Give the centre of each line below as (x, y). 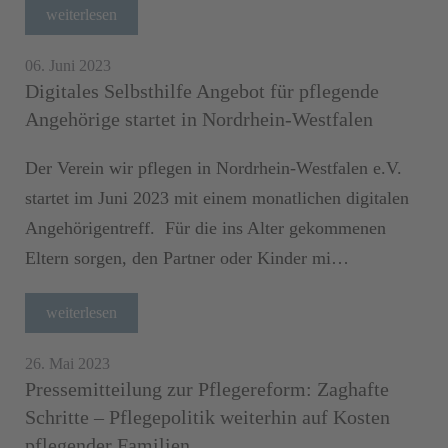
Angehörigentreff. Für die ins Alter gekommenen (205, 227)
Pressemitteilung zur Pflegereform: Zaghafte (207, 388)
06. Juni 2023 (68, 65)
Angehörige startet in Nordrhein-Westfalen (199, 118)
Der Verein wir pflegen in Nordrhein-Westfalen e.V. (213, 167)
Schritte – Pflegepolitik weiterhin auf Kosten (207, 416)
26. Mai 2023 (67, 363)
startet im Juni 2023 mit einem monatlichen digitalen (217, 197)
